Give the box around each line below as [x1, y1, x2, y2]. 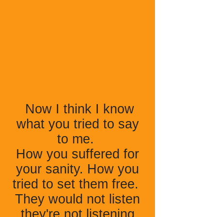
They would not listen [15, 192, 140, 206]
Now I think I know [21, 102, 134, 116]
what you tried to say [16, 117, 139, 131]
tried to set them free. [13, 177, 142, 191]
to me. [57, 132, 98, 146]
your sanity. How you [16, 162, 139, 176]
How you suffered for [16, 147, 139, 161]
